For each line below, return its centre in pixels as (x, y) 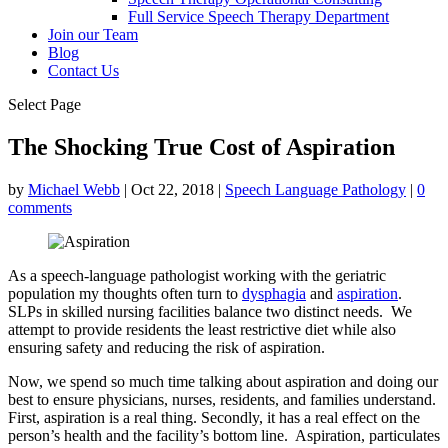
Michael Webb (74, 189)
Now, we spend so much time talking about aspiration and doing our (223, 381)
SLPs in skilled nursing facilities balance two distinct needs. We (210, 311)
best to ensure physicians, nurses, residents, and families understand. (222, 399)
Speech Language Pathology (315, 189)
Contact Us (83, 70)
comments (40, 207)
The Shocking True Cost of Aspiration (201, 146)
